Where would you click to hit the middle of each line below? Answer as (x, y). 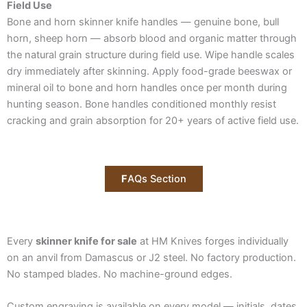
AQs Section (157, 179)
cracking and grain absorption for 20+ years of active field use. (153, 121)
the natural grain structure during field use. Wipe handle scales (151, 55)
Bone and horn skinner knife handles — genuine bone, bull (143, 22)
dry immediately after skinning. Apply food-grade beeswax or (149, 72)
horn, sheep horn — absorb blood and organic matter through (152, 39)
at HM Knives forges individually (213, 241)
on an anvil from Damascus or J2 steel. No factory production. (151, 257)
